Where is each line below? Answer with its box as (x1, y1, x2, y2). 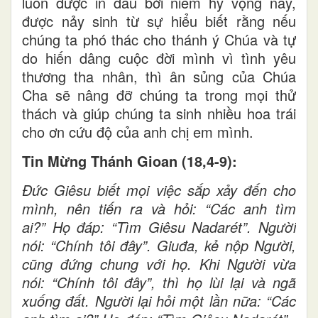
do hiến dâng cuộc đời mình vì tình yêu (22, 47, 296, 68)
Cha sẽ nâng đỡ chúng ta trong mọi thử (22, 84, 296, 105)
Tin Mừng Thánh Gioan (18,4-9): (22, 150, 237, 171)
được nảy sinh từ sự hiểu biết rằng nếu (22, 10, 296, 31)
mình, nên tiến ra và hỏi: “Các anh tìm (22, 197, 296, 219)
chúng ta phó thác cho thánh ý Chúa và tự (22, 28, 296, 50)
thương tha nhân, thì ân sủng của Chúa (22, 65, 296, 87)
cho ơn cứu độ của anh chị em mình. (22, 121, 253, 142)
